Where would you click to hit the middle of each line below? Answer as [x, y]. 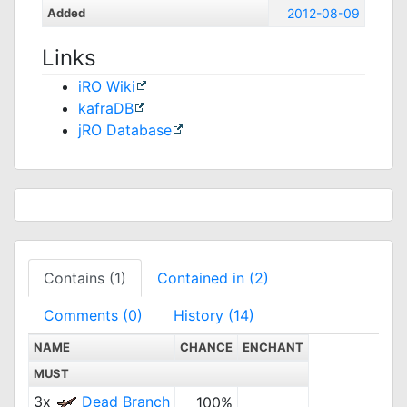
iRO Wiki [107, 86]
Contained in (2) [213, 278]
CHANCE [206, 347]
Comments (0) [93, 315]
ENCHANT [273, 347]
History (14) [214, 315]
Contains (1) [85, 278]
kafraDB [106, 108]
